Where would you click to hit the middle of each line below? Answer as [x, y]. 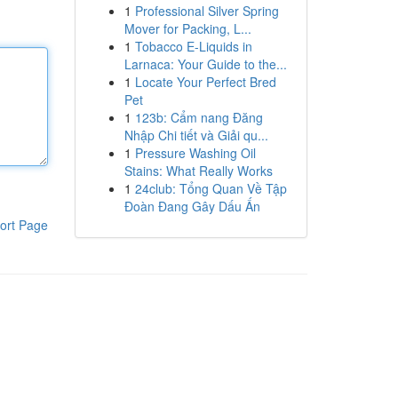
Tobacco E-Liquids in [193, 46]
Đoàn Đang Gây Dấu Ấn [192, 206]
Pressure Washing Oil [195, 153]
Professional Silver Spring [207, 11]
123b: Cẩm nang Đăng [199, 117]
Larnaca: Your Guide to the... [205, 64]
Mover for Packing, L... [187, 28]
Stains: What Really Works [198, 171]
